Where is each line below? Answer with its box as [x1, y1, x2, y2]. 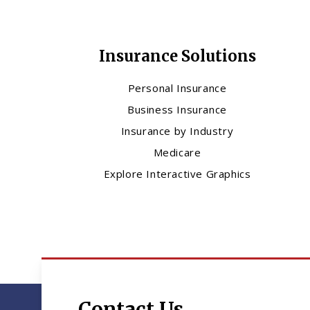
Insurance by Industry [120, 124, 234, 138]
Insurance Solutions [98, 46, 256, 66]
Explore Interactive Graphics [103, 167, 251, 181]
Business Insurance [127, 102, 227, 117]
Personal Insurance [127, 81, 227, 95]
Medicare [153, 145, 201, 160]
